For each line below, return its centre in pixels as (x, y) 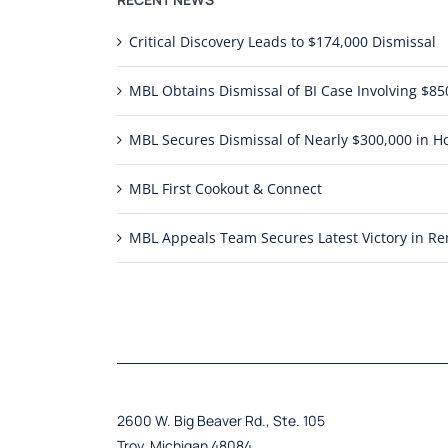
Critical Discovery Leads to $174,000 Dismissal (282, 42)
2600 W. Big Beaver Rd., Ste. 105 (220, 421)
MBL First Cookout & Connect (225, 189)
